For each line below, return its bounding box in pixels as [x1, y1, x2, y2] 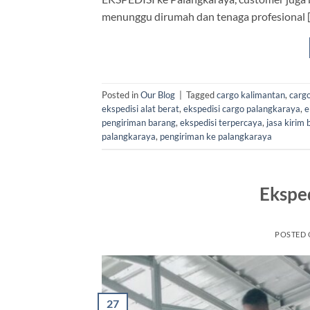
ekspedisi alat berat [102, 103, 179, 115]
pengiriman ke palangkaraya [160, 131, 272, 143]
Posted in [102, 89, 140, 101]
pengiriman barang [102, 117, 176, 129]
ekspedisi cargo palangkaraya [183, 103, 300, 115]
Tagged [186, 89, 217, 101]
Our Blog [140, 89, 175, 101]
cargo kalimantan [217, 89, 285, 101]
